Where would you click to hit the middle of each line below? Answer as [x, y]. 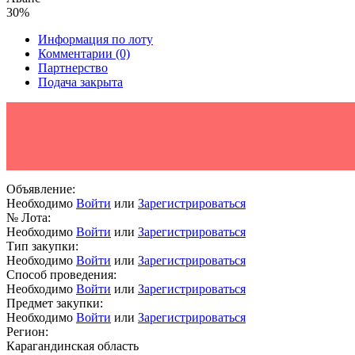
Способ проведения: [61, 275]
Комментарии [77, 54]
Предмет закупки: [55, 303]
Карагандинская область [73, 346]
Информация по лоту [95, 40]
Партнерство [73, 68]
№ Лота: [29, 218]
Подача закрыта [80, 82]
